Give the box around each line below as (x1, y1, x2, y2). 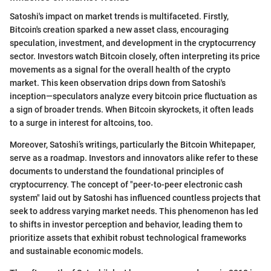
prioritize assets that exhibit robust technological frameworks (10, 233, 246, 243)
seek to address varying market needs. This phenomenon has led (10, 206, 258, 217)
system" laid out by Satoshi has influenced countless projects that (10, 193, 261, 203)
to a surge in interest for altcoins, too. (10, 118, 153, 128)
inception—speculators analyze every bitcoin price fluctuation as (10, 91, 257, 102)
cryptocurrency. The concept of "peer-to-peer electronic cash (10, 180, 243, 190)
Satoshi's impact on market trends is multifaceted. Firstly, (10, 11, 229, 22)
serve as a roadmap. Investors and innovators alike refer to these (10, 153, 258, 163)
